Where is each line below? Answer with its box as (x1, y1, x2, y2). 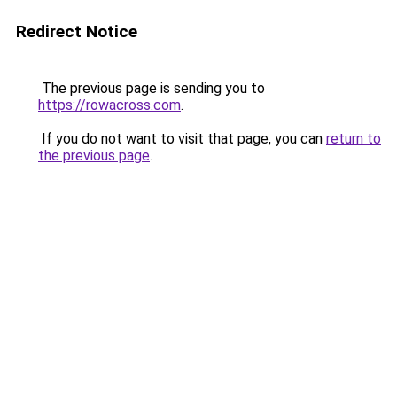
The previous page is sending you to (38, 80, 265, 97)
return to (326, 130, 381, 147)
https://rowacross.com (38, 97, 181, 113)
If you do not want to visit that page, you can (38, 130, 326, 147)
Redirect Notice (16, 21, 137, 42)
